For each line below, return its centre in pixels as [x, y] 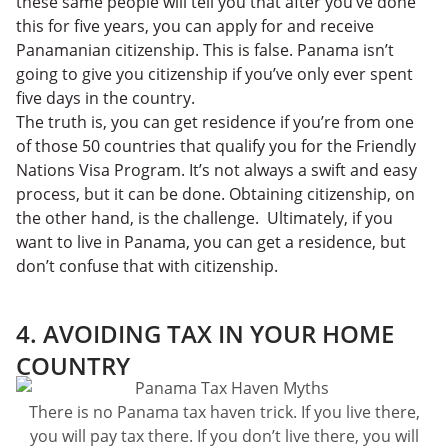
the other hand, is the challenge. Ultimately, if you [204, 217]
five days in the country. [107, 97]
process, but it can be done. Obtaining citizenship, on [215, 193]
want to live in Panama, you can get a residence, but [211, 241]
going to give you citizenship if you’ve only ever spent [214, 73]
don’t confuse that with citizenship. [149, 265]
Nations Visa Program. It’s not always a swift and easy [216, 169]
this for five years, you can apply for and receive [195, 25]
